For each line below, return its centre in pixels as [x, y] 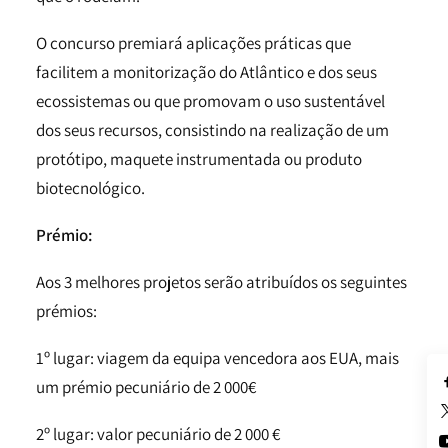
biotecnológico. [90, 188]
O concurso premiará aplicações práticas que [193, 43]
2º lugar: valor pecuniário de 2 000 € [158, 434]
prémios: [66, 311]
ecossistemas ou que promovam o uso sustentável [210, 101]
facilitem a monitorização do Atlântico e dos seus [206, 72]
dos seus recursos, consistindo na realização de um [212, 130]
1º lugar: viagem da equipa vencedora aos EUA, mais [217, 358]
